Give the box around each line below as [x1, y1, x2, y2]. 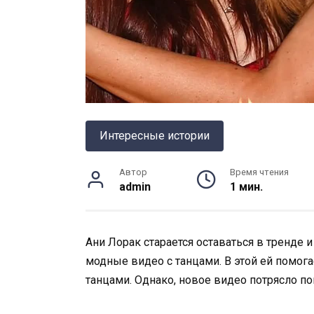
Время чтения [230, 167, 289, 177]
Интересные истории [100, 129, 210, 142]
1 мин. [230, 180, 263, 193]
